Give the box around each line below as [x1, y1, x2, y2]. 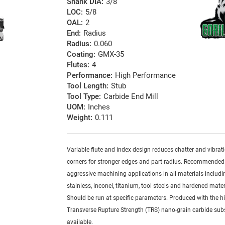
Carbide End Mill [103, 92, 159, 101]
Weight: [67, 113, 93, 123]
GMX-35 [98, 50, 125, 59]
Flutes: [67, 60, 90, 70]
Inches [88, 102, 110, 112]
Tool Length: [67, 81, 109, 91]
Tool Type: [67, 92, 101, 101]
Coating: [67, 50, 96, 59]
